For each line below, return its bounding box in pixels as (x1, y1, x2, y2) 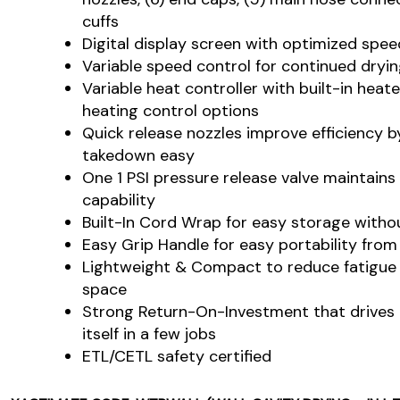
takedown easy (82, 145, 195, 167)
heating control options (82, 100, 259, 122)
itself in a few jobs (82, 323, 216, 346)
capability (82, 189, 155, 212)
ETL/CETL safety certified (82, 346, 271, 368)
